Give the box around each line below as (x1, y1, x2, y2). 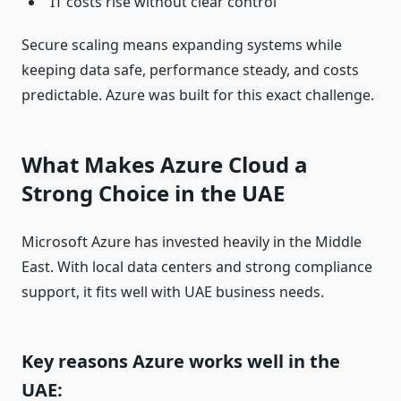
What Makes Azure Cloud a (21, 149, 308, 180)
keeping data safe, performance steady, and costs (21, 60, 359, 81)
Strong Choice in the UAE (21, 178, 285, 209)
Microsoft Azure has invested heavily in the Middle (21, 232, 362, 252)
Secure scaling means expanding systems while (21, 35, 342, 55)
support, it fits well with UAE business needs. (21, 282, 324, 303)
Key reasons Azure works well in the (21, 349, 340, 374)
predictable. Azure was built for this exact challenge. (21, 85, 374, 106)
